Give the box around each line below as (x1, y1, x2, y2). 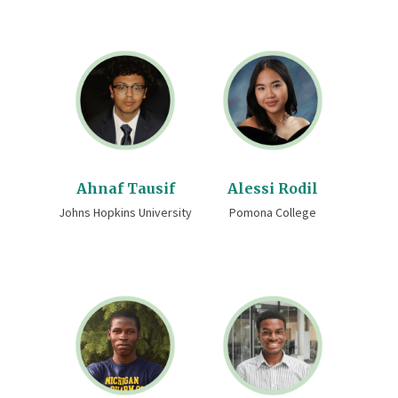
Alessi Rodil (227, 179, 318, 197)
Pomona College (229, 204, 316, 220)
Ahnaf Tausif (76, 179, 175, 197)
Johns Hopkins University (59, 204, 192, 220)
